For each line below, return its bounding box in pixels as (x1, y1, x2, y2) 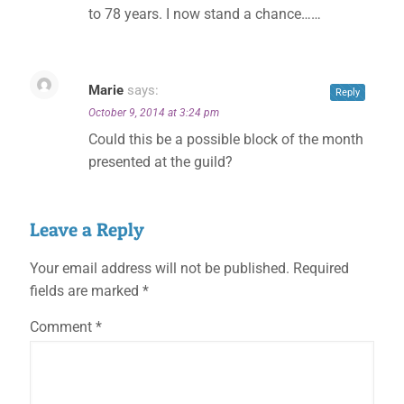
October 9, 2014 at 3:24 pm (88, 106, 219, 119)
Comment (30, 318, 96, 335)
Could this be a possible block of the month (88, 131, 363, 148)
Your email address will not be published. (30, 260, 289, 277)
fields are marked (30, 282, 142, 299)
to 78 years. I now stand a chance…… (88, 5, 321, 23)
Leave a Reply (30, 218, 144, 241)
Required (293, 260, 349, 277)
